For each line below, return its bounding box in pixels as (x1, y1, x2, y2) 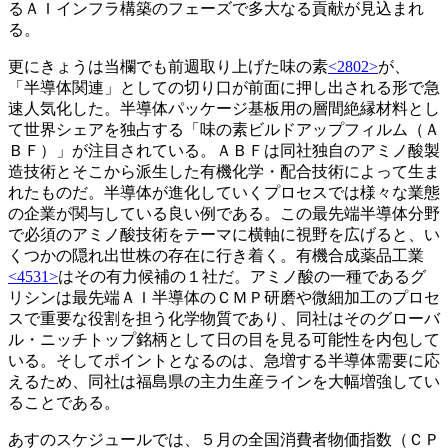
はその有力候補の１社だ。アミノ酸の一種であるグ (58, 267, 426, 285)
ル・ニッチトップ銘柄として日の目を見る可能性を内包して (8, 330, 440, 348)
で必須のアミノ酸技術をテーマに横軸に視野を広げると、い (8, 225, 440, 243)
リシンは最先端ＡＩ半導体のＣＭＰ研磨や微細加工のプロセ (8, 288, 440, 306)
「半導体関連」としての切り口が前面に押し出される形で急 (8, 78, 440, 96)
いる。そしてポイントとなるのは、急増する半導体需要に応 (8, 351, 440, 369)
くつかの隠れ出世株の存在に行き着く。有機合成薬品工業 (8, 246, 424, 264)
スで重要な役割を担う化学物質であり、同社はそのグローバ (8, 309, 440, 327)
